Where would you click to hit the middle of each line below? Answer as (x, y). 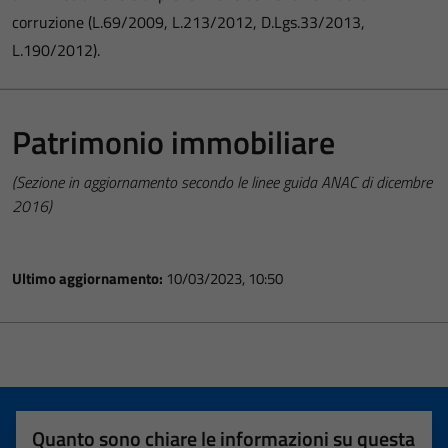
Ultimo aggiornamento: (89, 278)
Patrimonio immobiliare (173, 142)
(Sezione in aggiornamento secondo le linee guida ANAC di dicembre (222, 182)
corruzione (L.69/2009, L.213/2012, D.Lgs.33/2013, (188, 22)
